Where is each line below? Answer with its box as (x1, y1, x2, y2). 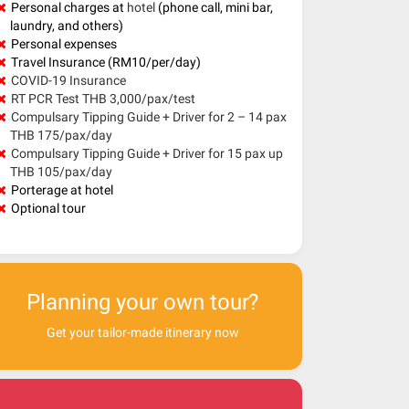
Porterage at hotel (11, 182, 113, 197)
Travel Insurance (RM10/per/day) (11, 54, 201, 69)
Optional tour (11, 200, 86, 215)
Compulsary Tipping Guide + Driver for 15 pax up (11, 145, 283, 161)
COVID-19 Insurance (11, 72, 126, 88)
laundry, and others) (10, 17, 123, 33)
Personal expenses (11, 36, 117, 51)
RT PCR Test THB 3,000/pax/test (11, 90, 195, 106)
